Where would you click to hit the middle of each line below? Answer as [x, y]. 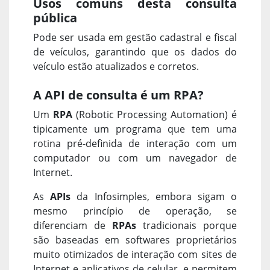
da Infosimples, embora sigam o [154, 196]
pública [55, 17]
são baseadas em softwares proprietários [135, 240]
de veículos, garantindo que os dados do [135, 52]
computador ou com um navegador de [135, 158]
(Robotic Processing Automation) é [155, 114]
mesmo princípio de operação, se [135, 211]
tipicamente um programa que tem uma [135, 129]
